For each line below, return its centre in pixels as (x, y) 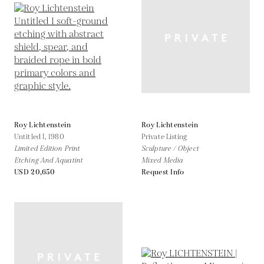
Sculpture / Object (170, 148)
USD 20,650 (34, 172)
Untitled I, (32, 137)
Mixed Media (162, 160)
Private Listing (164, 137)
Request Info (163, 172)
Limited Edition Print (47, 148)
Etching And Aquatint (48, 160)
